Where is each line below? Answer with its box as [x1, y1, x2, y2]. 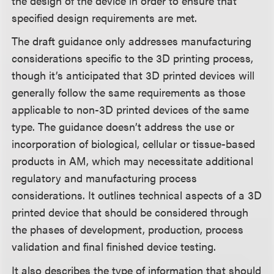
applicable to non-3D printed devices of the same [12, 102, 250, 117]
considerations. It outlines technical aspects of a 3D [12, 187, 262, 203]
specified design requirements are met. [12, 9, 198, 25]
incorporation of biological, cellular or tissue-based [12, 136, 256, 152]
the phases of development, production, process [12, 221, 244, 237]
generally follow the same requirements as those [12, 84, 246, 100]
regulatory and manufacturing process [12, 170, 198, 186]
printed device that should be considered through [12, 204, 249, 220]
